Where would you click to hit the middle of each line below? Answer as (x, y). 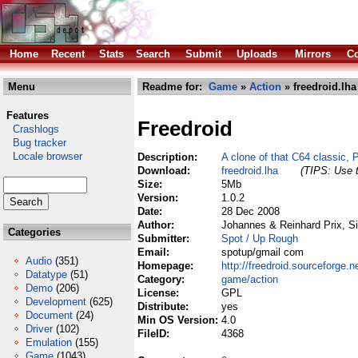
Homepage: (167, 266)
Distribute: (165, 306)
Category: (163, 279)
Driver (39, 329)
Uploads (257, 54)
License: (160, 293)
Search (153, 54)
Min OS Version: (179, 320)
